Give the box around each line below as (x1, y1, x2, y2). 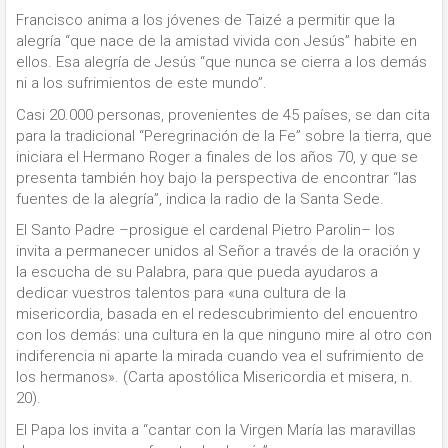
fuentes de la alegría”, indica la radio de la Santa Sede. (16, 189, 384, 208)
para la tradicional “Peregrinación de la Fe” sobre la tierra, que (16, 126, 432, 145)
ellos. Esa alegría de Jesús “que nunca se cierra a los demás (16, 53, 427, 71)
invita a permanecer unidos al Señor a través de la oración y (16, 242, 420, 260)
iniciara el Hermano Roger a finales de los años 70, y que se (16, 147, 418, 166)
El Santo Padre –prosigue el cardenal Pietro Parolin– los (16, 221, 395, 239)
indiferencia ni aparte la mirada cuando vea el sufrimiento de (16, 347, 424, 365)
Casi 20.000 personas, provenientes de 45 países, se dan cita (16, 105, 430, 124)
